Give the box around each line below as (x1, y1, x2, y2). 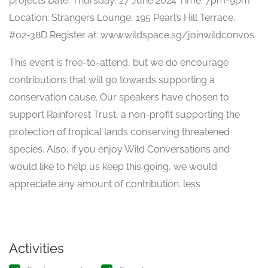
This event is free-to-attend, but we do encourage (9, 57, 229, 68)
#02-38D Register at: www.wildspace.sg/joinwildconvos (9, 29, 254, 41)
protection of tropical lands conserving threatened (9, 126, 230, 138)
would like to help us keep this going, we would (9, 161, 217, 172)
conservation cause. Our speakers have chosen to (9, 92, 229, 103)
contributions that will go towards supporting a (9, 74, 215, 86)
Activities (9, 240, 64, 256)
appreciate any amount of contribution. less (9, 178, 200, 190)
